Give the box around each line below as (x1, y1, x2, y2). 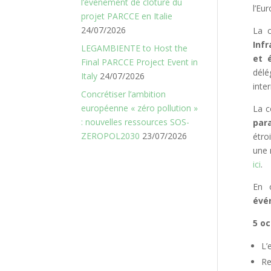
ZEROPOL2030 (81, 130, 140, 142)
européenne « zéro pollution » (81, 102, 198, 114)
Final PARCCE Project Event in (81, 56, 198, 68)
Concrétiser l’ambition (81, 88, 166, 100)
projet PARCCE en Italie (81, 10, 173, 22)
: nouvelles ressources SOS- (81, 116, 190, 128)
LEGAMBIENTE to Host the (81, 42, 188, 54)
